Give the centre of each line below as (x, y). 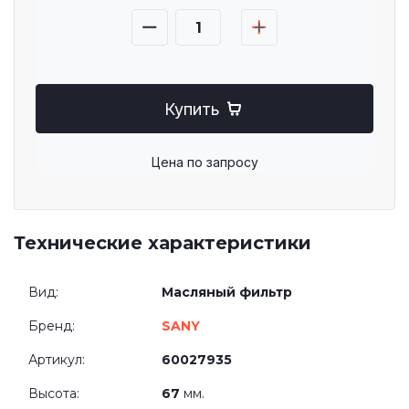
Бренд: (52, 326)
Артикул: (57, 360)
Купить (192, 109)
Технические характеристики (163, 243)
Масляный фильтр (227, 292)
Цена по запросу (204, 162)
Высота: (54, 393)
